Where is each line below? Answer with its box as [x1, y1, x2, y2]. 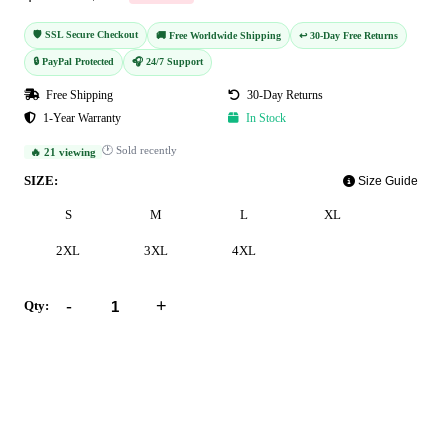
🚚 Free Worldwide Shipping [156, 30, 281, 42]
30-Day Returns [244, 88, 323, 103]
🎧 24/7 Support [132, 56, 203, 68]
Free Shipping [43, 88, 113, 103]
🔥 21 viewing [30, 145, 96, 158]
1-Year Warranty [40, 111, 121, 126]
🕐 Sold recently [102, 144, 177, 157]
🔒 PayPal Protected [33, 56, 114, 68]
